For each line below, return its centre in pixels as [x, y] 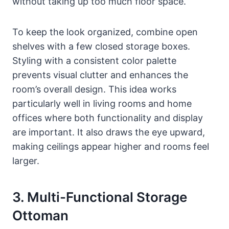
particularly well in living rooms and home [102, 103]
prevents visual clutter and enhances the [100, 75]
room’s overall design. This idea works [94, 89]
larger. [26, 161]
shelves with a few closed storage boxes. [101, 46]
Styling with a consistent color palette [94, 60]
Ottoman [40, 215]
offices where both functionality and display [108, 118]
